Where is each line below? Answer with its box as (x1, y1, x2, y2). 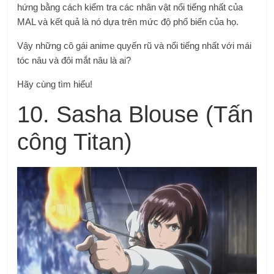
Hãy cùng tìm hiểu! (17, 78, 93, 89)
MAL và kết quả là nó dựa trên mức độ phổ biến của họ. (17, 16, 239, 27)
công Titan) (17, 128, 133, 155)
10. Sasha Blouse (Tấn (17, 101, 254, 127)
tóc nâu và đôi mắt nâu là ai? (17, 54, 131, 65)
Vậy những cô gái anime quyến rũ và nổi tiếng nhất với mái (17, 40, 252, 51)
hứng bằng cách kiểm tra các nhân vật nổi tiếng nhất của (17, 1, 243, 12)
